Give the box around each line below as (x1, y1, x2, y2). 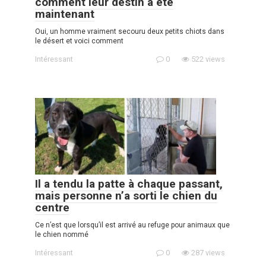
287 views (189, 248, 225, 257)
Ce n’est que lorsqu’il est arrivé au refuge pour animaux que (35, 220, 230, 229)
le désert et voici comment (35, 36, 123, 45)
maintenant (35, 7, 94, 21)
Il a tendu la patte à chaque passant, (35, 176, 223, 191)
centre (35, 200, 69, 214)
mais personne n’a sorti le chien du (35, 188, 217, 202)
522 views (189, 54, 225, 64)
